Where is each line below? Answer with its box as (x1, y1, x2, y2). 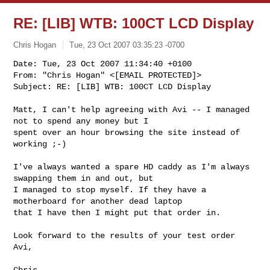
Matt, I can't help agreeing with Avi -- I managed (13, 104, 250, 115)
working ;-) (13, 139, 67, 149)
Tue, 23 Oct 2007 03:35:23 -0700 (69, 40, 185, 49)
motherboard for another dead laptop (13, 196, 187, 206)
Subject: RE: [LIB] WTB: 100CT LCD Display (13, 81, 212, 92)
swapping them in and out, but (13, 173, 159, 183)
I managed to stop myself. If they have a (13, 184, 207, 195)
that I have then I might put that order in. (13, 207, 221, 218)
